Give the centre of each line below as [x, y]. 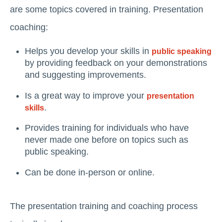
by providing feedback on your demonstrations [116, 63]
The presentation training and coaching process [104, 206]
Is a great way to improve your [86, 95]
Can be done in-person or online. [90, 172]
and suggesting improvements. [85, 75]
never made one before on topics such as [107, 140]
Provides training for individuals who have [107, 128]
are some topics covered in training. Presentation [107, 10]
